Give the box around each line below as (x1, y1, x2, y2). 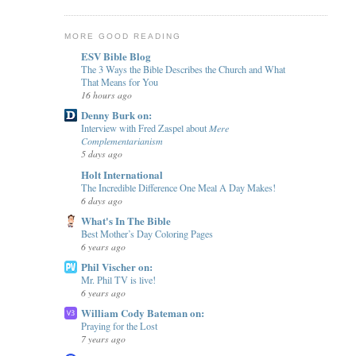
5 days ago (80, 147, 122, 161)
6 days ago (80, 193, 122, 207)
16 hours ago (80, 88, 132, 102)
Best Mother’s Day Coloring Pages (80, 226, 213, 240)
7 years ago (80, 332, 126, 346)
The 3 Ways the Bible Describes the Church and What (80, 63, 285, 76)
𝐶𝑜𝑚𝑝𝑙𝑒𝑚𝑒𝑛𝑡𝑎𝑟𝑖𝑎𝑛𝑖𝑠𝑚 (80, 134, 163, 148)
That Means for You (80, 75, 158, 89)
